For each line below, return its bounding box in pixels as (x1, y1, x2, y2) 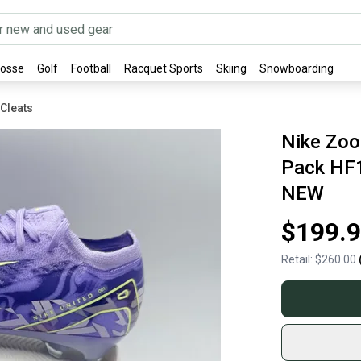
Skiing (216, 62, 247, 75)
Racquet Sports (124, 62, 203, 75)
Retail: (280, 253, 315, 266)
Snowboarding (259, 62, 334, 75)
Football (71, 62, 111, 75)
